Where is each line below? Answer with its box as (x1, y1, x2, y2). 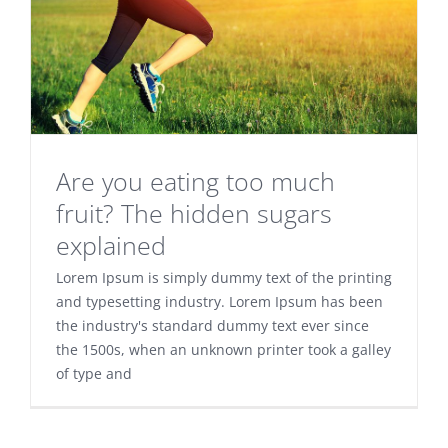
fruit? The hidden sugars (56, 195, 332, 230)
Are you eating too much (56, 163, 335, 198)
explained (56, 227, 166, 262)
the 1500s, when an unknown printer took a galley (56, 339, 391, 359)
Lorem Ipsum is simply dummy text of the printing (56, 267, 392, 287)
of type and (56, 363, 132, 383)
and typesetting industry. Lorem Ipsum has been (56, 291, 383, 311)
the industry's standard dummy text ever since (56, 315, 369, 335)
